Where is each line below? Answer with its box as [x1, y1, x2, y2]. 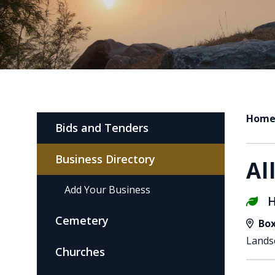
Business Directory [55, 152, 155, 166]
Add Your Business [64, 183, 150, 196]
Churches [55, 244, 105, 259]
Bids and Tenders [55, 120, 149, 135]
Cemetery [55, 213, 109, 228]
